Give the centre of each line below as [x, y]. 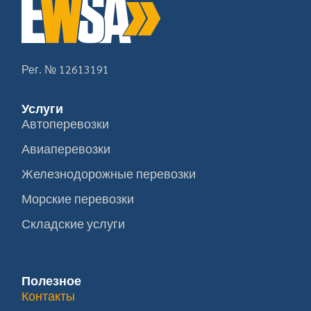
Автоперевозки [66, 124]
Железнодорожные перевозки [109, 174]
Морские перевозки [78, 199]
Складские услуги [74, 224]
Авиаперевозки [66, 149]
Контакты [49, 296]
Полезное [52, 280]
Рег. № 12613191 [66, 69]
